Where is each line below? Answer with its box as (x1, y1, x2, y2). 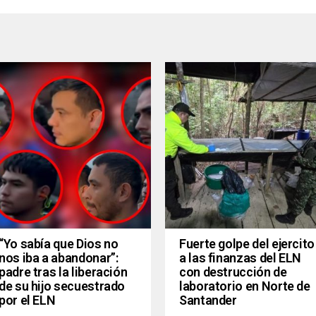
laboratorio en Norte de (179, 279, 310, 294)
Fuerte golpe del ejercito (179, 236, 315, 252)
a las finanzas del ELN (179, 250, 302, 266)
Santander (179, 293, 237, 308)
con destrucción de (179, 265, 287, 280)
